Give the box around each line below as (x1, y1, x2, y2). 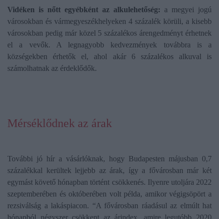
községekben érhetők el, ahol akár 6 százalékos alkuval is (7, 52, 212, 61)
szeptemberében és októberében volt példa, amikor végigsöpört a (7, 190, 212, 198)
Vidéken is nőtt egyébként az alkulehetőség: (7, 5, 160, 14)
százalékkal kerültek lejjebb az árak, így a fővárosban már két (7, 166, 212, 175)
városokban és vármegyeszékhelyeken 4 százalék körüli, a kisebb (7, 17, 212, 26)
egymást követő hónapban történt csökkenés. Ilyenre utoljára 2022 (7, 178, 212, 187)
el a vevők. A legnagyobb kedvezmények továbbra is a (7, 41, 212, 49)
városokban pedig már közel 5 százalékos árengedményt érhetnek (7, 29, 212, 38)
